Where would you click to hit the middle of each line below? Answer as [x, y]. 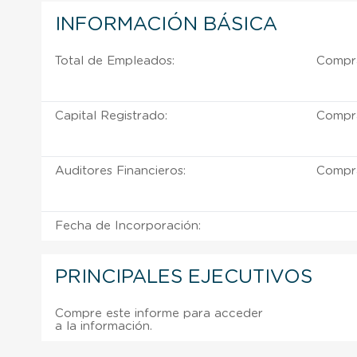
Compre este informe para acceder [159, 313]
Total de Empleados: [115, 61]
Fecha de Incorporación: [128, 226]
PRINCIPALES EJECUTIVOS [184, 277]
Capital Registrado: [111, 116]
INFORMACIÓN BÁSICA [166, 24]
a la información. [104, 326]
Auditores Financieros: [120, 171]
